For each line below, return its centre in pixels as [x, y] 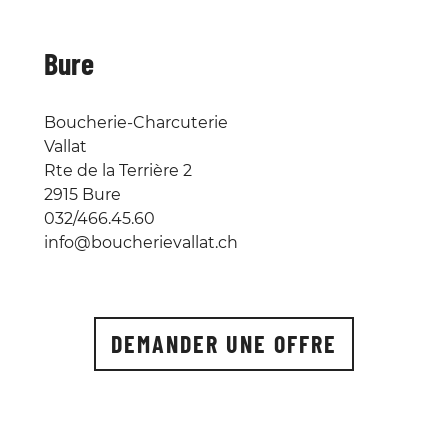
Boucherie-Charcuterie [136, 122]
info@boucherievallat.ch [141, 242]
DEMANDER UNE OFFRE [224, 343]
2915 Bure [82, 194]
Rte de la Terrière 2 [118, 170]
